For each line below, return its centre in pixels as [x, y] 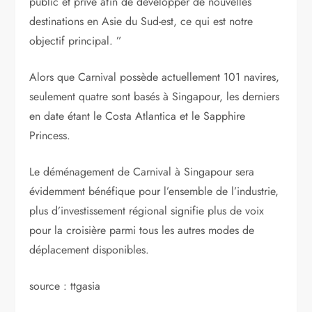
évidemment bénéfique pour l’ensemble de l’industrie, [154, 191]
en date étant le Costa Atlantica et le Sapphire [138, 116]
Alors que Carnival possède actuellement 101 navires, [155, 77]
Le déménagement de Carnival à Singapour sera [142, 171]
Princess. [50, 135]
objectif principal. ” [76, 40]
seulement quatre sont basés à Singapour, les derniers [155, 96]
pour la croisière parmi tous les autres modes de [142, 230]
